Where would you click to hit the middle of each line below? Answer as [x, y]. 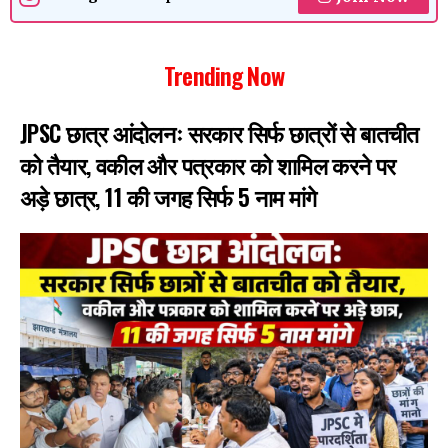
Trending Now [224, 74]
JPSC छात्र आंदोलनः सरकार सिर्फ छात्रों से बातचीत [219, 132]
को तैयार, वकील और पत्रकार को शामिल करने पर [208, 164]
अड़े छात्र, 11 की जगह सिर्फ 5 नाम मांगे [168, 196]
